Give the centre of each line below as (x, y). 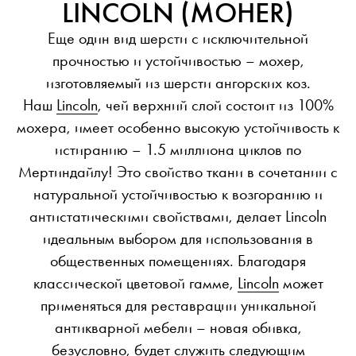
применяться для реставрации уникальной (178, 306)
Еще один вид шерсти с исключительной (178, 39)
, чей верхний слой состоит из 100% (215, 105)
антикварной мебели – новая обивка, (178, 328)
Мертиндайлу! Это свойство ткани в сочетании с (178, 172)
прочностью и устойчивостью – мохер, (178, 61)
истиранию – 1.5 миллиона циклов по (178, 150)
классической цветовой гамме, (135, 283)
